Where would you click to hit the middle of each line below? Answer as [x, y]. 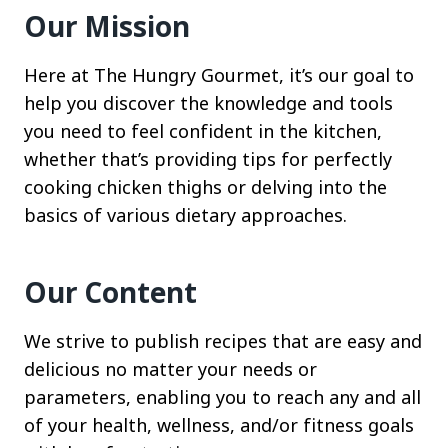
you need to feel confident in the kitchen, [203, 131]
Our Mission [107, 26]
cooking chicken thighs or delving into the [205, 187]
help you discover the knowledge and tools [208, 103]
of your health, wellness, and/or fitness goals [219, 425]
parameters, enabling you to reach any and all [222, 397]
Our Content [110, 292]
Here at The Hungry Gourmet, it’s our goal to [219, 75]
